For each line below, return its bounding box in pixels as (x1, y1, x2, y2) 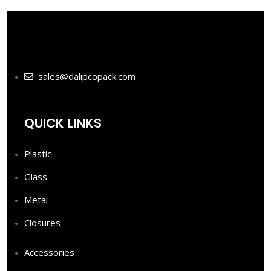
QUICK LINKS (24, 114, 102, 132)
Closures (24, 217, 60, 229)
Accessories (24, 246, 74, 258)
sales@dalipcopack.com (38, 70, 135, 82)
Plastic (24, 148, 51, 160)
